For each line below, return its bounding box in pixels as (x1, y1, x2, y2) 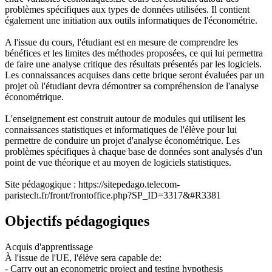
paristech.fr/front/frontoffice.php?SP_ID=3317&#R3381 (5, 189, 221, 200)
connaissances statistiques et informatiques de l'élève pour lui (5, 124, 237, 135)
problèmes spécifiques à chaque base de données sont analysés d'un (5, 146, 262, 157)
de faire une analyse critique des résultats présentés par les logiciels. (5, 58, 262, 69)
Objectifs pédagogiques (5, 212, 149, 229)
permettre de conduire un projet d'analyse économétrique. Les (5, 135, 240, 146)
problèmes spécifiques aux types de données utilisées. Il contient (5, 4, 250, 15)
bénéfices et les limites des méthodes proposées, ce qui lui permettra (5, 47, 263, 58)
